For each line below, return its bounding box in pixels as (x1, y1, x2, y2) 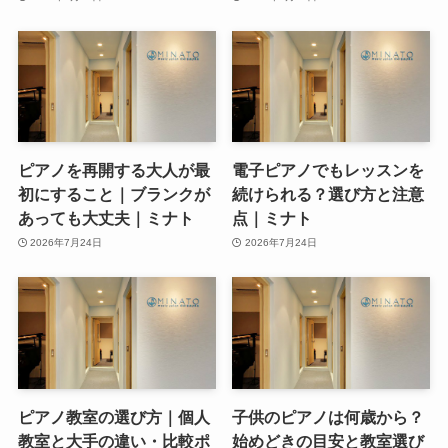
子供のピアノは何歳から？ (232, 407, 425, 426)
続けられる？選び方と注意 (232, 185, 425, 204)
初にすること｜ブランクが (17, 185, 210, 204)
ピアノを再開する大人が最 (17, 161, 210, 180)
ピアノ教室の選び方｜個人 (17, 407, 210, 426)
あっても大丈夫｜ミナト (17, 209, 194, 228)
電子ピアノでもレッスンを (232, 161, 425, 180)
